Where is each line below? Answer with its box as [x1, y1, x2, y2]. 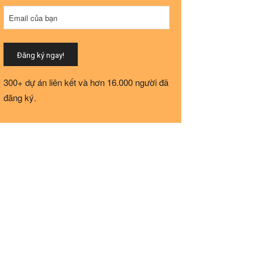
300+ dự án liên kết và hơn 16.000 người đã [4, 76, 168, 89]
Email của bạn [9, 12, 57, 24]
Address [3, 19, 31, 30]
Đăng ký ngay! [17, 51, 64, 60]
